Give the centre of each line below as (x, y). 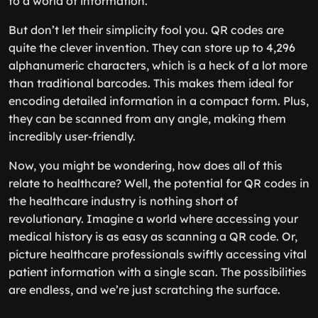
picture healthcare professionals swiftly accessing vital (158, 254)
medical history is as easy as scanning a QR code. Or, (153, 236)
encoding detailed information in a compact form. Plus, (159, 101)
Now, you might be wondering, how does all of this (146, 165)
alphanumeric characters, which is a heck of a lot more (158, 65)
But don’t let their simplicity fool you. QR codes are (146, 30)
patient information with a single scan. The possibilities (158, 272)
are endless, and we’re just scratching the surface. (144, 290)
